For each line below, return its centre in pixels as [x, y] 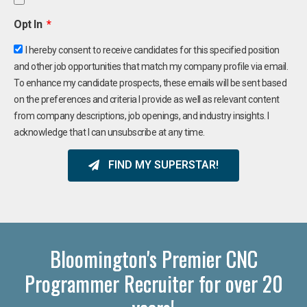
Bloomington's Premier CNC [153, 258]
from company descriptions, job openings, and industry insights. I [142, 115]
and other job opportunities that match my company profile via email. [151, 66]
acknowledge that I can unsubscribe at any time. [109, 132]
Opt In [29, 24]
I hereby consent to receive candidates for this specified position [152, 50]
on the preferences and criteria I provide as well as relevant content [147, 99]
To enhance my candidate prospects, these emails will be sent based [150, 83]
